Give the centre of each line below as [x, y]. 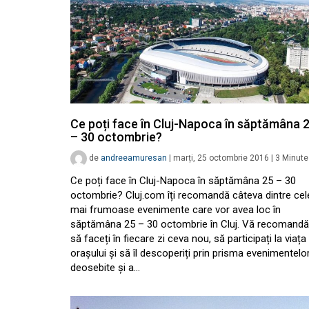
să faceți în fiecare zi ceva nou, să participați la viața [188, 239]
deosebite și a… [105, 268]
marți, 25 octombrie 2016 [221, 158]
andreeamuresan [134, 158]
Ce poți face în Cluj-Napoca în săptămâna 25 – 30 [183, 181]
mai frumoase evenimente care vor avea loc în [176, 210]
